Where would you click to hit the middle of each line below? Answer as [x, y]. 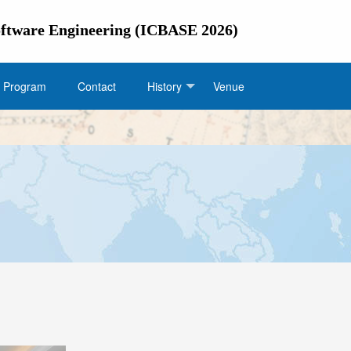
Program [25, 86]
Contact [97, 86]
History [165, 86]
